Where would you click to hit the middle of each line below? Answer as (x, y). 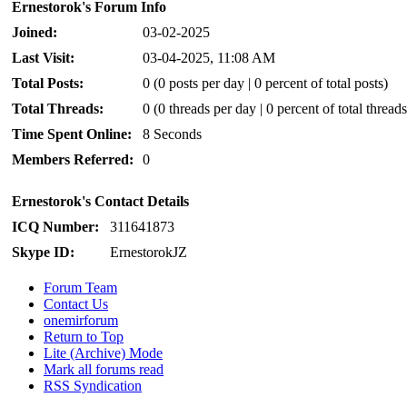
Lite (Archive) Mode (103, 353)
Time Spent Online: (72, 134)
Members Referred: (73, 160)
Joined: (35, 33)
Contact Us (76, 304)
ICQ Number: (55, 227)
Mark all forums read (104, 370)
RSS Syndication (93, 386)
